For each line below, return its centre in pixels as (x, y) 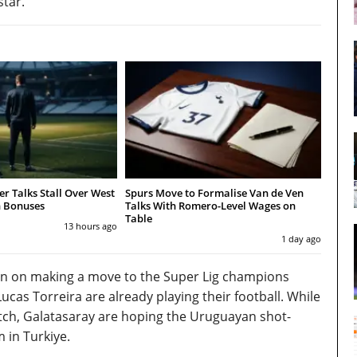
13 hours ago (90, 226)
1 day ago (301, 239)
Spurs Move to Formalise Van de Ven (214, 193)
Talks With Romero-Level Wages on (210, 206)
